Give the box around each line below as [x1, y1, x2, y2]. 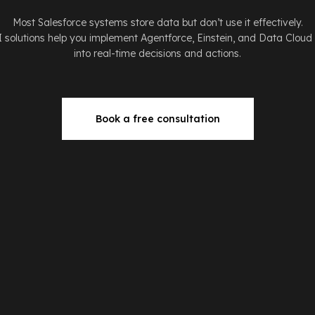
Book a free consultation [95, 112, 220, 125]
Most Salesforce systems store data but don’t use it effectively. [12, 15, 303, 29]
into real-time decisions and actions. [74, 46, 241, 60]
